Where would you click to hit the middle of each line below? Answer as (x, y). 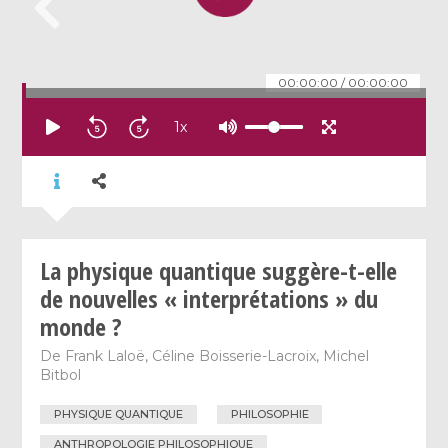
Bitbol (61, 374)
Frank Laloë (105, 355)
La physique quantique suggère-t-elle (219, 270)
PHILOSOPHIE (269, 414)
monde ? (81, 326)
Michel (346, 355)
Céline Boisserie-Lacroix (234, 355)
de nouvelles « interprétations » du (209, 298)
